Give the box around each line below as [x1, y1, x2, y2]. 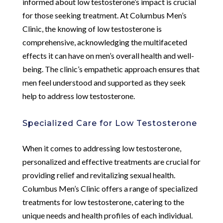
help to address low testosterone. [22, 91, 135, 101]
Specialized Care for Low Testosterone [22, 118, 197, 128]
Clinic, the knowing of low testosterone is [22, 23, 162, 33]
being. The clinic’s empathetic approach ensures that [22, 64, 200, 74]
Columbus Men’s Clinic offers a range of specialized [22, 183, 198, 193]
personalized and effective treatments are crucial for [22, 156, 201, 166]
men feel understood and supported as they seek [22, 77, 186, 87]
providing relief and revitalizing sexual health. [22, 170, 175, 180]
